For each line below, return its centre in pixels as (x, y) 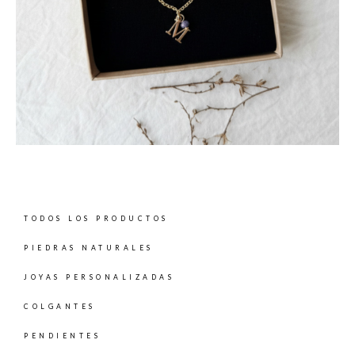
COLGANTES (60, 307)
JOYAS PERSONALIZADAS (99, 278)
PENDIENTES (62, 336)
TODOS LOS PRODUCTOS (96, 219)
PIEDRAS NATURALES (89, 248)
